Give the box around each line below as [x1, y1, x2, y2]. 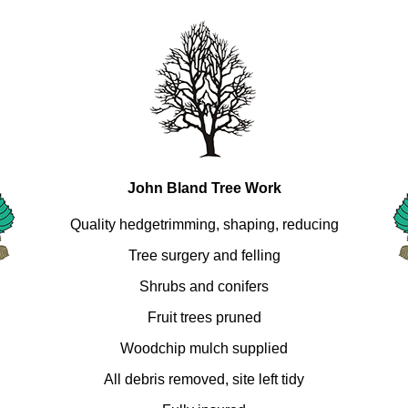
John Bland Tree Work [127, 180, 281, 197]
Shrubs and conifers [139, 278, 269, 294]
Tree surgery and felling [127, 247, 280, 263]
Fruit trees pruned [147, 309, 261, 325]
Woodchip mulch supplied [120, 340, 288, 356]
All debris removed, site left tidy [104, 371, 304, 387]
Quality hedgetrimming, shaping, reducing [69, 216, 339, 232]
